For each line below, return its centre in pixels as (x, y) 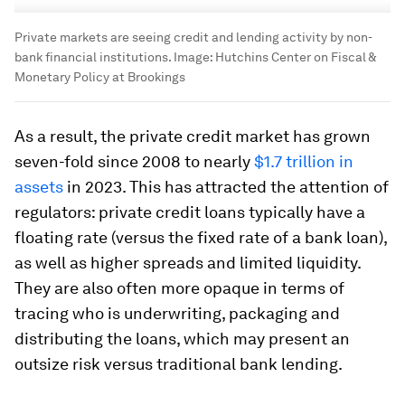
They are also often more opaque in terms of (179, 288)
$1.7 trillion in (304, 162)
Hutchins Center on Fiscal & (296, 57)
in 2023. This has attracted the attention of (226, 187)
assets (39, 187)
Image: (193, 57)
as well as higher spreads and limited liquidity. (188, 263)
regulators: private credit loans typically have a (190, 212)
